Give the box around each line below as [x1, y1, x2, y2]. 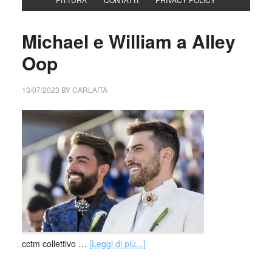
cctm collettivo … [21, 237, 89, 250]
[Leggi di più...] [89, 237, 146, 250]
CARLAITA [72, 84, 107, 95]
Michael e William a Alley [21, 28, 236, 54]
